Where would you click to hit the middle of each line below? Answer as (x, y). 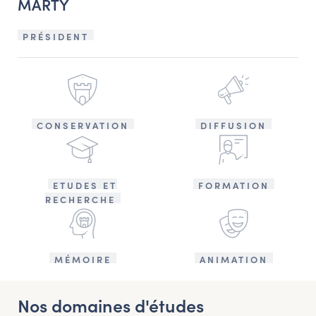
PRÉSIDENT (56, 36)
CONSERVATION (83, 125)
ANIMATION (233, 259)
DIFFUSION (233, 125)
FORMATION (233, 185)
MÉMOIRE (83, 259)
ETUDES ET (85, 185)
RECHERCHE (80, 199)
